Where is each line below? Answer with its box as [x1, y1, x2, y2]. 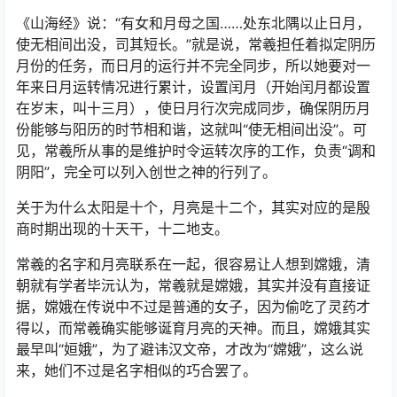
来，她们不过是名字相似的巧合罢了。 [16, 361, 257, 379]
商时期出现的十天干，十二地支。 [16, 219, 229, 237]
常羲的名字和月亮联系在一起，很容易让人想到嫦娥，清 [16, 254, 370, 273]
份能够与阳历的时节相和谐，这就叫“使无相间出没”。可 [16, 120, 367, 138]
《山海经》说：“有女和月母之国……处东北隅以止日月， [16, 13, 370, 32]
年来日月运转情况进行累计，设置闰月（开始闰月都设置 [16, 77, 370, 96]
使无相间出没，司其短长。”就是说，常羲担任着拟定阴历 [16, 35, 376, 53]
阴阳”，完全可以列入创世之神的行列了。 [16, 162, 276, 181]
